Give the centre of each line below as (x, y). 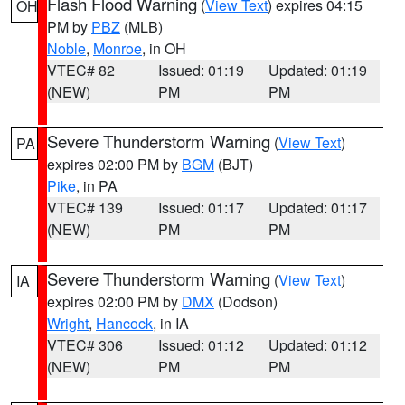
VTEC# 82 (81, 70)
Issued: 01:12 (201, 345)
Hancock (124, 323)
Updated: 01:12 (318, 345)
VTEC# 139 (85, 207)
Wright (68, 323)
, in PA (97, 186)
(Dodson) (246, 301)
